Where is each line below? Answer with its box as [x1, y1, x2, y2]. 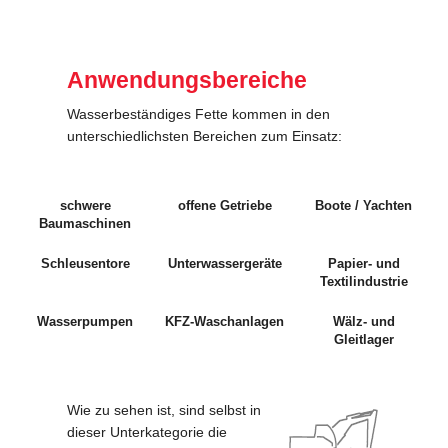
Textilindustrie [319, 274, 408, 290]
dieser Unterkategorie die [67, 424, 227, 441]
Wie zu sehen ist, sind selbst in [67, 402, 261, 419]
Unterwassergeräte [167, 256, 282, 272]
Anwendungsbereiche [67, 67, 313, 94]
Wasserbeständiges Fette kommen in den [67, 106, 330, 123]
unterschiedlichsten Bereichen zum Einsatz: [67, 128, 342, 145]
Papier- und [327, 256, 400, 272]
